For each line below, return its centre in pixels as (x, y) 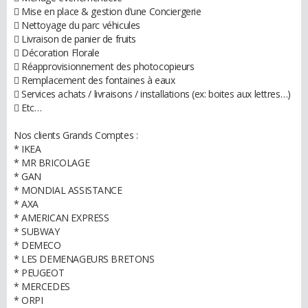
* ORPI (29, 300)
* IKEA (27, 149)
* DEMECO (37, 245)
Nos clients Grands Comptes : (76, 135)
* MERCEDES (42, 286)
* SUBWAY (37, 231)
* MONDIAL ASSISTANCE (68, 190)
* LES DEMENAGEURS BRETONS (84, 259)
